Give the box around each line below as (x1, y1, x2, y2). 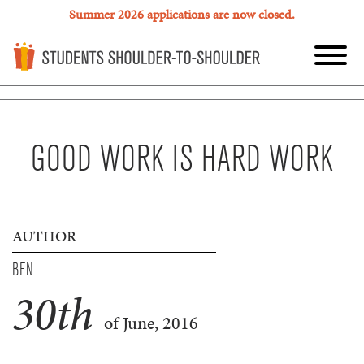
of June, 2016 (100, 310, 198, 336)
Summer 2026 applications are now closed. (69, 5, 295, 24)
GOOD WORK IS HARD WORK (30, 139, 334, 181)
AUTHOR (12, 225, 76, 248)
